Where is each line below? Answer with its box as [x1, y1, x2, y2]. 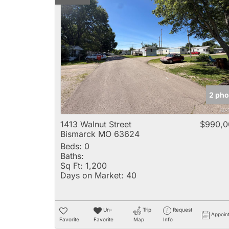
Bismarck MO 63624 [60, 129, 140, 140]
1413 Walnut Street [60, 119, 131, 130]
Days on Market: [60, 170, 124, 181]
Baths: [60, 151, 84, 162]
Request [172, 207, 192, 213]
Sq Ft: [60, 161, 83, 171]
